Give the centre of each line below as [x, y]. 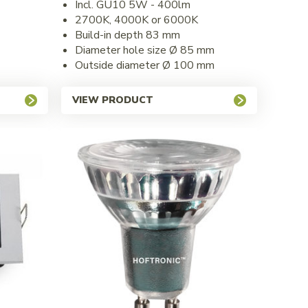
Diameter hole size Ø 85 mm [145, 50]
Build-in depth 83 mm [128, 35]
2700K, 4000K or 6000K [136, 20]
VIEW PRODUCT [113, 100]
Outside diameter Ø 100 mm [145, 65]
